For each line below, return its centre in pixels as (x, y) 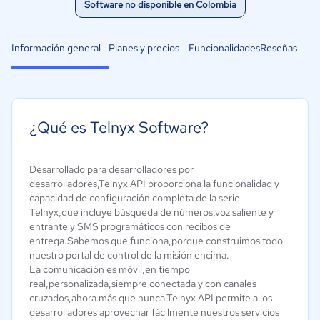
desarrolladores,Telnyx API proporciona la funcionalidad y (154, 184)
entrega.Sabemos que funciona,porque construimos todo (156, 241)
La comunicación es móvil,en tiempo (110, 269)
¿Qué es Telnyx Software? (119, 127)
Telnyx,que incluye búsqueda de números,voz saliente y (151, 212)
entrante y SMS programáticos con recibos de (130, 226)
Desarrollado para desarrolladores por (111, 169)
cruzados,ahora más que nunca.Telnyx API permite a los (151, 298)
